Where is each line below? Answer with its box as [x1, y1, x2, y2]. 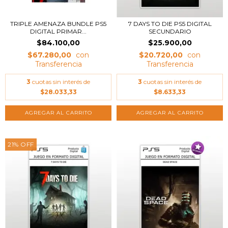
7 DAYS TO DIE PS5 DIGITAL [128, 20, 212, 27]
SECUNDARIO [148, 27, 191, 35]
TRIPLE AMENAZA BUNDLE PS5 [10, 20, 106, 27]
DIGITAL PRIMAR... [30, 27, 87, 35]
